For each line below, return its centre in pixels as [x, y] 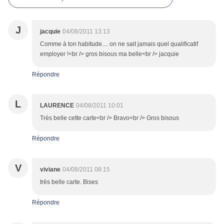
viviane [50, 170]
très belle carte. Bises [69, 182]
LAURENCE [57, 106]
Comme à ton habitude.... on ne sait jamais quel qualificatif [119, 44]
